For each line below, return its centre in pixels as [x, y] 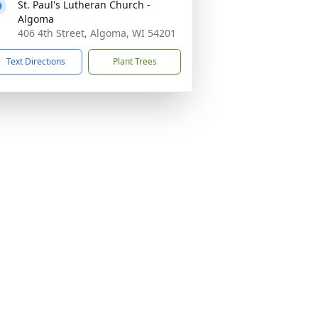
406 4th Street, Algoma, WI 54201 [97, 33]
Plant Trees [135, 61]
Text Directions [36, 61]
